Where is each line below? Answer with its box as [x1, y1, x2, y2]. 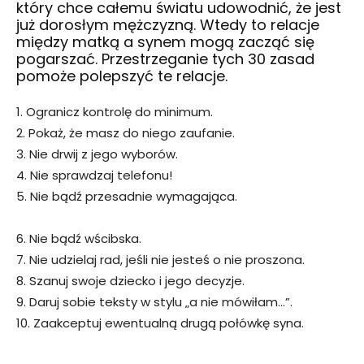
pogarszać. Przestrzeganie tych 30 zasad [16, 48, 314, 69]
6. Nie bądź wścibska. [16, 229, 141, 247]
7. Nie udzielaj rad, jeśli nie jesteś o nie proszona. [16, 250, 305, 268]
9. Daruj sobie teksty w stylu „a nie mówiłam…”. [16, 292, 292, 310]
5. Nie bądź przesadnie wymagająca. [16, 187, 237, 205]
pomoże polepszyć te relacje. [16, 65, 227, 86]
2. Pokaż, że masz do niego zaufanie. [16, 123, 235, 141]
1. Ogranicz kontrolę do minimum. [16, 102, 213, 120]
